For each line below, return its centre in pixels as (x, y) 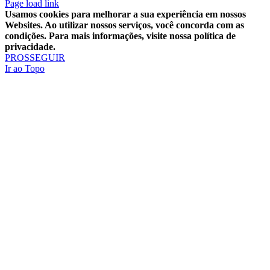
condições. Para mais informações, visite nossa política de (120, 36)
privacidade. (30, 47)
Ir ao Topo (25, 69)
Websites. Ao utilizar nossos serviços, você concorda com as (124, 25)
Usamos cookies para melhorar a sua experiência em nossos (125, 14)
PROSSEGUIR (35, 58)
